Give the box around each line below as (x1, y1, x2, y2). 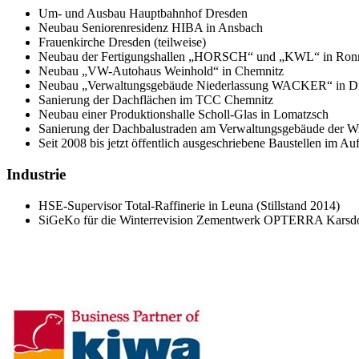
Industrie (6, 166, 66, 184)
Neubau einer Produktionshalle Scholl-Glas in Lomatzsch (38, 107, 329, 122)
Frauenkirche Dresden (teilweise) (38, 35, 206, 50)
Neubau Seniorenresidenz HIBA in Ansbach (38, 21, 263, 35)
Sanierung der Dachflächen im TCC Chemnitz (38, 93, 273, 107)
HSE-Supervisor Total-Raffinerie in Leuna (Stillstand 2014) (38, 198, 340, 212)
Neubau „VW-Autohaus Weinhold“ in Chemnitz (38, 64, 284, 79)
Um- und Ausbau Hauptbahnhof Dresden (38, 6, 248, 21)
